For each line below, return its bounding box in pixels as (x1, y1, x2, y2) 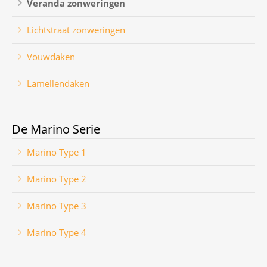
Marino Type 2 (27, 173, 86, 185)
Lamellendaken (27, 77, 89, 89)
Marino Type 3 (27, 200, 86, 212)
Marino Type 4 (27, 226, 86, 238)
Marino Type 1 (27, 146, 86, 158)
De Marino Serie (12, 121, 100, 137)
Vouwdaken (27, 51, 75, 63)
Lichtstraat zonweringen (27, 24, 125, 36)
